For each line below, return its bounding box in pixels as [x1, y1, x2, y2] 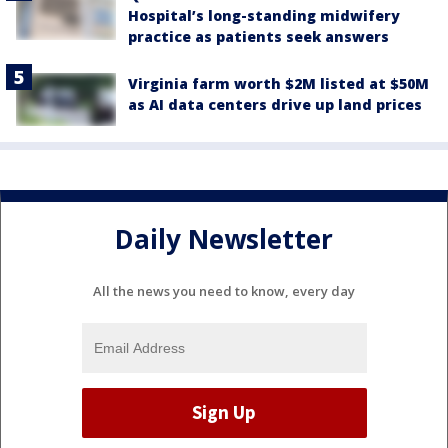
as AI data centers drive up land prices [128, 94, 422, 114]
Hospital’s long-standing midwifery [128, 5, 400, 25]
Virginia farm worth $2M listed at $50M [128, 73, 429, 93]
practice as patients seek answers [128, 26, 389, 46]
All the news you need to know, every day [93, 281, 355, 300]
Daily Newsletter [115, 221, 333, 258]
